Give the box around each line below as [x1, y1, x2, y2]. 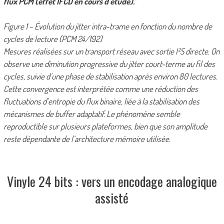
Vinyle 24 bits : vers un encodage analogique [6, 171, 217, 191]
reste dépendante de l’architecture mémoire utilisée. [3, 133, 170, 144]
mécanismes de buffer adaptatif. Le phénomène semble [3, 108, 180, 119]
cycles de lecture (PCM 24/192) [3, 33, 102, 44]
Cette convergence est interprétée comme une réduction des [3, 83, 198, 94]
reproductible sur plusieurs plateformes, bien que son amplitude [3, 121, 207, 132]
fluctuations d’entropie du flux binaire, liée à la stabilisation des [3, 96, 199, 107]
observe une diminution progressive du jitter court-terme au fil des [3, 58, 215, 69]
